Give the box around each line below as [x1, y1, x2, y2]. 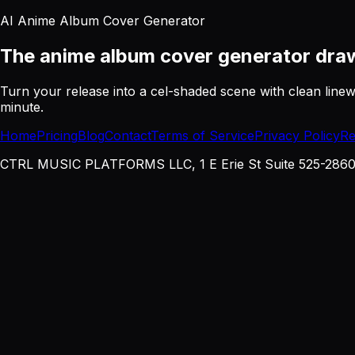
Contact [105, 127, 151, 143]
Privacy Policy [254, 127, 340, 143]
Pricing [36, 127, 78, 143]
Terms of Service [151, 127, 254, 143]
